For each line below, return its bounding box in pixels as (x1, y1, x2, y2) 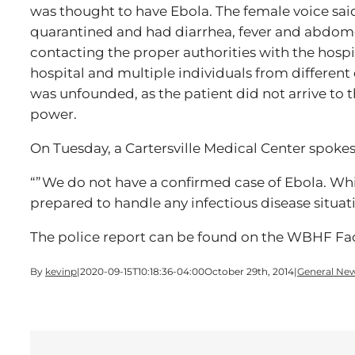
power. (30, 106, 77, 122)
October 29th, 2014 (204, 265, 294, 277)
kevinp (45, 265, 77, 277)
